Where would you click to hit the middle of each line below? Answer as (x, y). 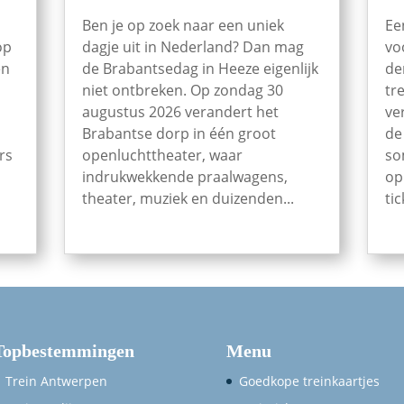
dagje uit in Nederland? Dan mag (193, 47)
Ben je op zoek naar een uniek (183, 26)
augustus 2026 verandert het (180, 112)
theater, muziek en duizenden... (188, 199)
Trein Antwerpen (57, 381)
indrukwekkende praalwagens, (184, 177)
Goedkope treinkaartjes (309, 381)
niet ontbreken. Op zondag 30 (182, 91)
